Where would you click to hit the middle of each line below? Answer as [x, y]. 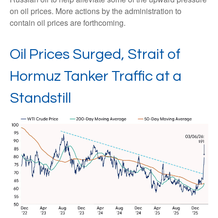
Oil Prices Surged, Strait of [95, 54]
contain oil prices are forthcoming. [68, 23]
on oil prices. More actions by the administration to [96, 11]
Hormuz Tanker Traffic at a [96, 76]
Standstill [40, 98]
